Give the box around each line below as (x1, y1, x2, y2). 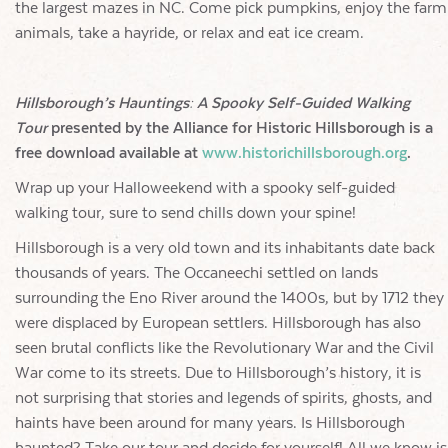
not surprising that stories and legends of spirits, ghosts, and (15, 389, 432, 407)
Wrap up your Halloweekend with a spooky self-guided (15, 179, 395, 197)
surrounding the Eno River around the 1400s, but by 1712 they (15, 289, 444, 307)
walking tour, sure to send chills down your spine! (15, 204, 356, 222)
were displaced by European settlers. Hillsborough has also (15, 314, 421, 332)
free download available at (15, 144, 202, 162)
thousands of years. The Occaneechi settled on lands (15, 264, 378, 282)
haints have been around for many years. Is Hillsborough (15, 414, 405, 432)
